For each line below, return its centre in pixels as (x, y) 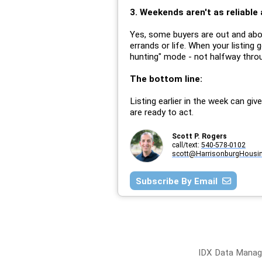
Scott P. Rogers (199, 136)
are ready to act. (163, 112)
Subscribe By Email (179, 181)
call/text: (187, 145)
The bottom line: (166, 79)
